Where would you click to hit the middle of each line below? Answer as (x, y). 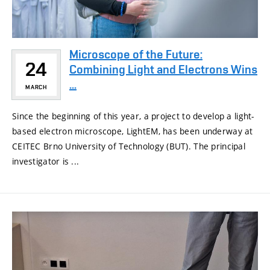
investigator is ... (46, 161)
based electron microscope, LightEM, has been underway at (133, 131)
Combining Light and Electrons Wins (163, 69)
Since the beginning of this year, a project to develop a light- (133, 116)
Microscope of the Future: (136, 54)
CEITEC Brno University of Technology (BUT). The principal (129, 146)
